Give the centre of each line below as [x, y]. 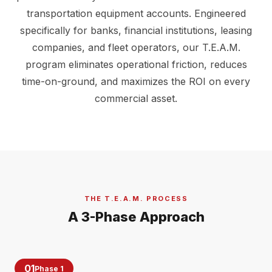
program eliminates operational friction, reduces [136, 64]
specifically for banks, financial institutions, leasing [136, 30]
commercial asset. [136, 98]
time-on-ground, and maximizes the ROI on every [136, 81]
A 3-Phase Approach [136, 217]
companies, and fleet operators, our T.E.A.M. [136, 47]
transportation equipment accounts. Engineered [136, 13]
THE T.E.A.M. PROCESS [136, 199]
